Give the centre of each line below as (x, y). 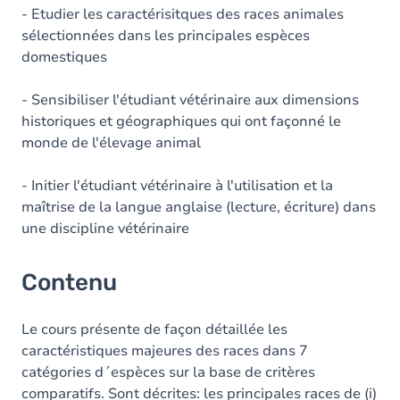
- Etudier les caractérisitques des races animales (183, 14)
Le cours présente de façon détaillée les (154, 329)
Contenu (69, 283)
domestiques (64, 57)
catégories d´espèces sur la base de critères (168, 372)
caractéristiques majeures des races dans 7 (165, 351)
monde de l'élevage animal (111, 143)
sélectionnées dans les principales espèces (166, 36)
